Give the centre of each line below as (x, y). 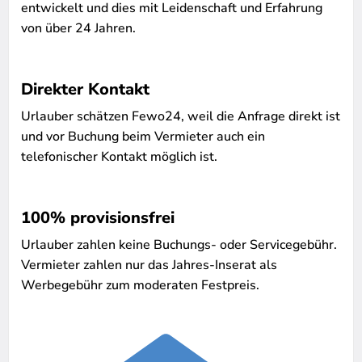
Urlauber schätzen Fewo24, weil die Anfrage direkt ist (181, 116)
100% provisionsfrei (98, 218)
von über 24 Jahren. (78, 28)
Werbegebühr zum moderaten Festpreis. (140, 285)
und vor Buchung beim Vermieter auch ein (143, 137)
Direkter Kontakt (85, 89)
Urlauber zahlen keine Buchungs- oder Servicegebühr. (179, 245)
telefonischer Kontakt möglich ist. (119, 157)
